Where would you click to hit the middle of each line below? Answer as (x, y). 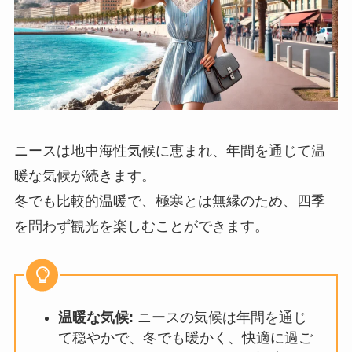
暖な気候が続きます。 (84, 176)
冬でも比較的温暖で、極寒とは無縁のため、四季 (169, 202)
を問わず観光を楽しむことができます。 (141, 227)
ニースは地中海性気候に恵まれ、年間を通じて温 (169, 151)
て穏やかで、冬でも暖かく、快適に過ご (185, 338)
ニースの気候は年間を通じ (220, 318)
